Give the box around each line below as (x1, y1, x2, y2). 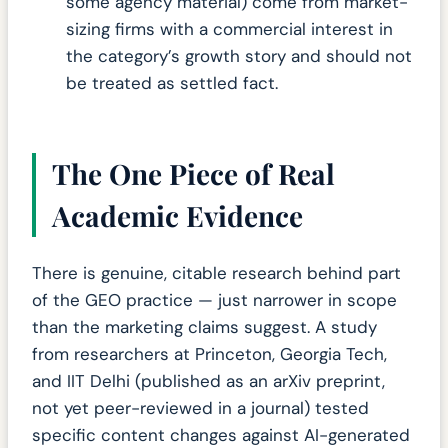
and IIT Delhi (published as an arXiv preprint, (32, 369, 385, 392)
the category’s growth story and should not (66, 45, 412, 68)
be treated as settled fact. (66, 72, 278, 95)
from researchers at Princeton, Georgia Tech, (32, 342, 387, 365)
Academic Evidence (52, 197, 303, 235)
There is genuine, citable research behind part (32, 261, 401, 284)
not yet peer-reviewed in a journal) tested (32, 396, 369, 419)
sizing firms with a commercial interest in (66, 18, 393, 41)
